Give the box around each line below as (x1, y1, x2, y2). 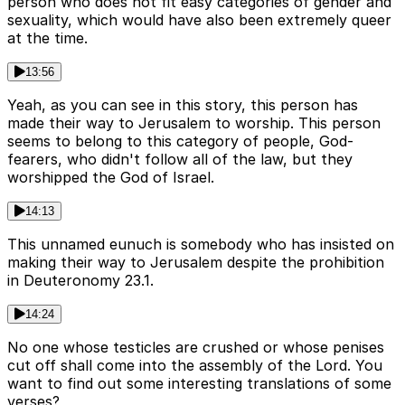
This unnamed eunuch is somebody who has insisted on (7, 234, 394, 253)
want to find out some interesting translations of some (7, 373, 391, 392)
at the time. (7, 28, 88, 47)
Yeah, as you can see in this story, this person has (7, 95, 358, 114)
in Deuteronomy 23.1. (7, 270, 154, 289)
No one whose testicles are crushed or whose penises (7, 337, 384, 356)
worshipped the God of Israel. (7, 167, 214, 186)
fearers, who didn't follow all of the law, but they (7, 149, 353, 168)
